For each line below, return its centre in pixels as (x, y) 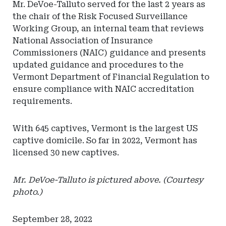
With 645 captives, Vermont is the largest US (105, 128)
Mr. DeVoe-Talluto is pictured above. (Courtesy (108, 180)
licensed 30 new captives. (66, 153)
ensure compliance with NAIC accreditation (103, 89)
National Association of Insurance (83, 41)
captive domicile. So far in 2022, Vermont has (105, 140)
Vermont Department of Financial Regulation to (111, 77)
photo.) (27, 192)
